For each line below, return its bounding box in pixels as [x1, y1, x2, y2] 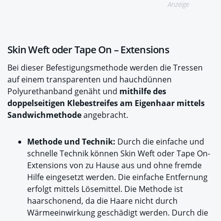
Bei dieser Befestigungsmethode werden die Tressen [7, 62, 203, 74]
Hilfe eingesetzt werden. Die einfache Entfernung [27, 172, 208, 183]
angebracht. [81, 110, 128, 121]
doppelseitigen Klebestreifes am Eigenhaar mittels [7, 98, 205, 109]
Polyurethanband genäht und [7, 86, 119, 97]
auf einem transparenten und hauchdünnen [7, 74, 172, 85]
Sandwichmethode [7, 110, 81, 121]
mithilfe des [119, 86, 166, 97]
